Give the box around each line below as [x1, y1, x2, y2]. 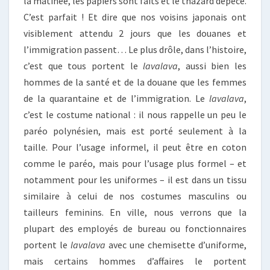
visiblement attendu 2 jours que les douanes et [24, 27, 246, 39]
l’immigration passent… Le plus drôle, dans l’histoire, [24, 43, 246, 55]
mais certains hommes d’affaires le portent [24, 255, 246, 267]
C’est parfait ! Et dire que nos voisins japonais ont [24, 11, 246, 23]
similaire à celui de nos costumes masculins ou [24, 190, 246, 202]
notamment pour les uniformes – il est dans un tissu [24, 174, 246, 186]
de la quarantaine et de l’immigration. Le [24, 92, 209, 104]
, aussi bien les [178, 60, 246, 72]
